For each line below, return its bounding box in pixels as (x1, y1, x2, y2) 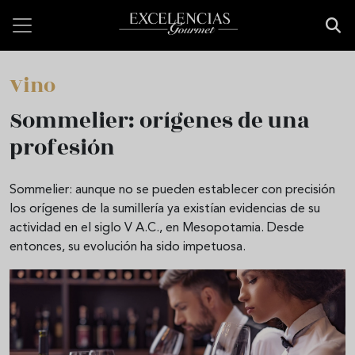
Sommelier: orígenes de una (10, 105, 310, 137)
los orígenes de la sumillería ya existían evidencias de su (10, 203, 320, 216)
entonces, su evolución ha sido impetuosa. (10, 241, 246, 254)
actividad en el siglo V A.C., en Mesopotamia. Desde (10, 222, 304, 235)
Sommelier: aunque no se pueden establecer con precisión (10, 184, 335, 197)
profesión (10, 132, 115, 164)
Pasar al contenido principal (9, 2, 162, 15)
